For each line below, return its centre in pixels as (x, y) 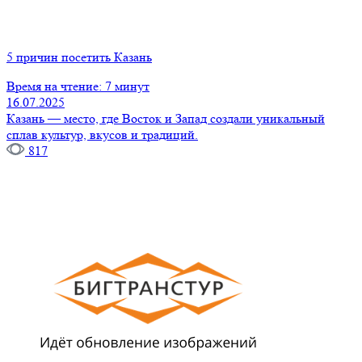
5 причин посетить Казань (79, 57)
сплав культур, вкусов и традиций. (102, 134)
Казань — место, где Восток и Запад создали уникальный (166, 118)
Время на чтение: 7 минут (78, 86)
